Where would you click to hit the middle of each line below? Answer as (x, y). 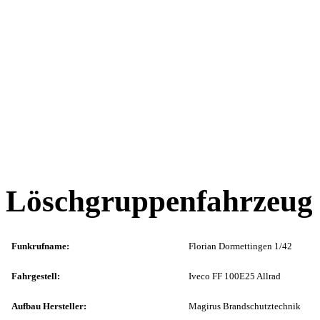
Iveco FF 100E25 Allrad (235, 276)
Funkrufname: (40, 246)
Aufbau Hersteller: (49, 306)
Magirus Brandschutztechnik (245, 306)
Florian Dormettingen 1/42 (240, 246)
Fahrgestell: (36, 276)
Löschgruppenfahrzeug (159, 201)
